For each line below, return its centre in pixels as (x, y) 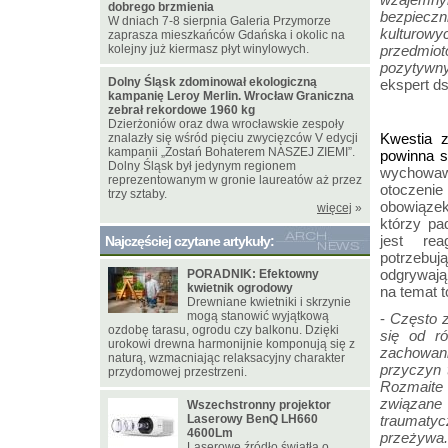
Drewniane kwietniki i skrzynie (269, 302)
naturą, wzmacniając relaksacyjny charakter (226, 358)
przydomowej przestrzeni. (177, 372)
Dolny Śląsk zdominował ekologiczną (212, 82)
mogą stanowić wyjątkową (258, 316)
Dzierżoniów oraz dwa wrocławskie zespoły (226, 124)
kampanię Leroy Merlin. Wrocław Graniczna (231, 96)
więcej (334, 208)
